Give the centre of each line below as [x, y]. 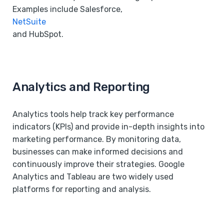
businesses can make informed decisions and [98, 151]
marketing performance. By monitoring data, [97, 139]
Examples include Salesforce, [67, 9]
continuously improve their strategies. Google [98, 164]
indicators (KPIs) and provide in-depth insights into [108, 126]
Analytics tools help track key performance [93, 114]
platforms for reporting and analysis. [82, 189]
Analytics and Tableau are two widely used [93, 176]
